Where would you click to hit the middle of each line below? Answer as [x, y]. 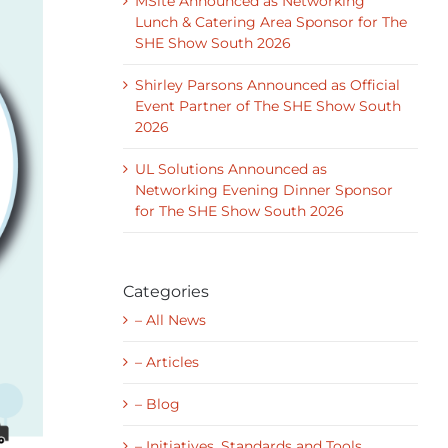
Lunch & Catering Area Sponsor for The [270, 22]
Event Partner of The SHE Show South [267, 106]
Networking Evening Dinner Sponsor [263, 190]
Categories [165, 291]
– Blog [157, 404]
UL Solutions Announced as [230, 169]
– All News [170, 320]
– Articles [166, 362]
